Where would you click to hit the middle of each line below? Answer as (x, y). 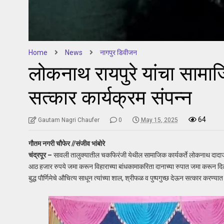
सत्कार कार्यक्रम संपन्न (110, 97)
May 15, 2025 (159, 120)
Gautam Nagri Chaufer (68, 120)
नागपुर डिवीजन (118, 52)
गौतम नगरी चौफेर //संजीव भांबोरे (66, 143)
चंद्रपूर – (40, 155)
